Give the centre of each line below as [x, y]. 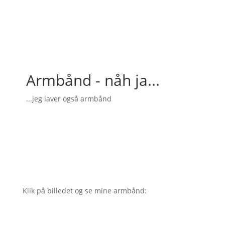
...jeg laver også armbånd [69, 98]
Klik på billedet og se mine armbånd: [84, 190]
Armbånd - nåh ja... [93, 80]
